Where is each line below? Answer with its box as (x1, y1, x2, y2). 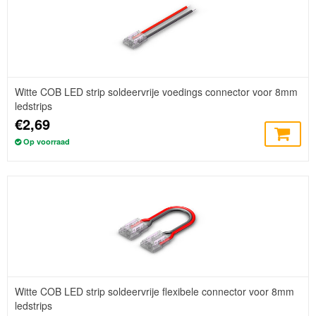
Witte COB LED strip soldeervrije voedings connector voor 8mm (15, 84, 298, 99)
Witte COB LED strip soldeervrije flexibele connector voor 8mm (15, 284, 294, 298)
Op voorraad (23, 135, 70, 147)
